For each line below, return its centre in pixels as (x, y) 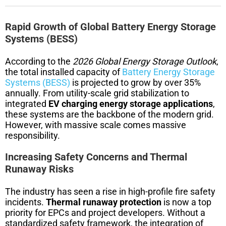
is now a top (186, 202)
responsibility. (33, 135)
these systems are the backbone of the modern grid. (109, 114)
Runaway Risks (39, 169)
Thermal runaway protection (104, 202)
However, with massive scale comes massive (96, 125)
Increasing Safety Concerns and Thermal (96, 157)
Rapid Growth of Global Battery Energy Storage (110, 26)
